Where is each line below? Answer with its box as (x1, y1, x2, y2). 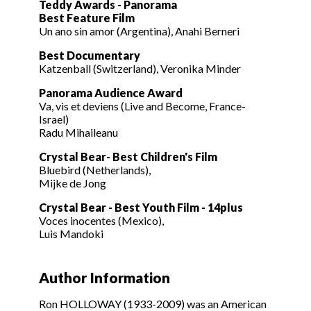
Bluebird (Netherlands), (39, 163, 151, 177)
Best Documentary (39, 49, 140, 62)
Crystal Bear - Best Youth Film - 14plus (39, 201, 243, 215)
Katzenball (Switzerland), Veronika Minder (39, 62, 241, 76)
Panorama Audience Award (39, 86, 183, 100)
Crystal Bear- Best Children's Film (39, 150, 217, 164)
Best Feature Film (39, 11, 135, 25)
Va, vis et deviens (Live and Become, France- (39, 99, 246, 113)
